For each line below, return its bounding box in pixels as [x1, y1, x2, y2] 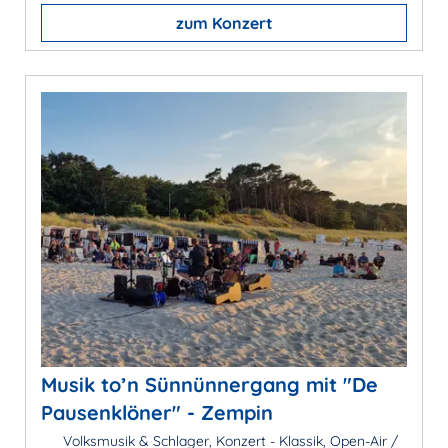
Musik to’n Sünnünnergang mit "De [41, 371, 378, 397]
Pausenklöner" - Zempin [41, 399, 273, 425]
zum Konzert [175, 13, 273, 34]
